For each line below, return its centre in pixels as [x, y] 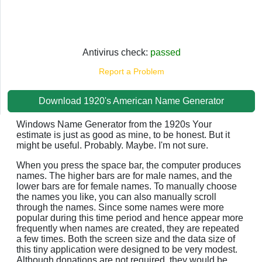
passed [165, 52]
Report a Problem [131, 71]
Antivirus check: [116, 52]
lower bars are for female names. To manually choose [127, 186]
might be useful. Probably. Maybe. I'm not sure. [112, 145]
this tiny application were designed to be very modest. [127, 249]
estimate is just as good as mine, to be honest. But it [123, 135]
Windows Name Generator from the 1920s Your [114, 124]
